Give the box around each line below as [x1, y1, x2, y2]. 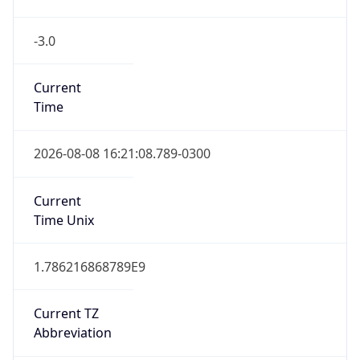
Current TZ [33, 305, 99, 323]
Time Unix [33, 211, 94, 229]
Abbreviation [33, 324, 112, 342]
